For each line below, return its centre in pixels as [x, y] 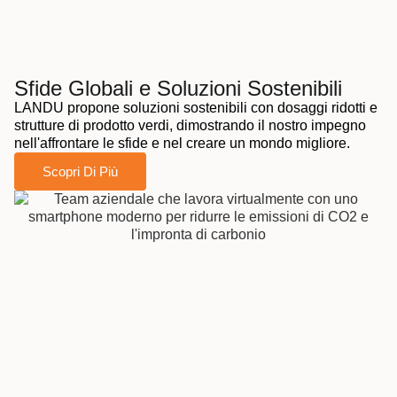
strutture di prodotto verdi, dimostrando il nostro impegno [190, 126]
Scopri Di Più [80, 172]
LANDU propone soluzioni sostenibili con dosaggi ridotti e [196, 108]
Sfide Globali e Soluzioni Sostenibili [178, 89]
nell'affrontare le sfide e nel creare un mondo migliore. [182, 144]
